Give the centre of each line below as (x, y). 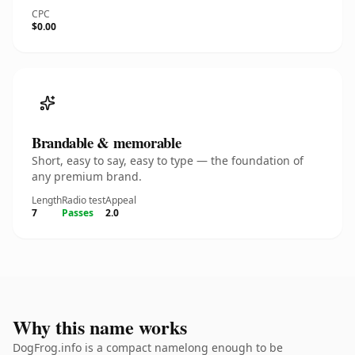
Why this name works (100, 327)
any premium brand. (87, 176)
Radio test (84, 200)
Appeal (121, 200)
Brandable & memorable (107, 142)
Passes (78, 213)
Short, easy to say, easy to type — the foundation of (168, 160)
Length (47, 200)
